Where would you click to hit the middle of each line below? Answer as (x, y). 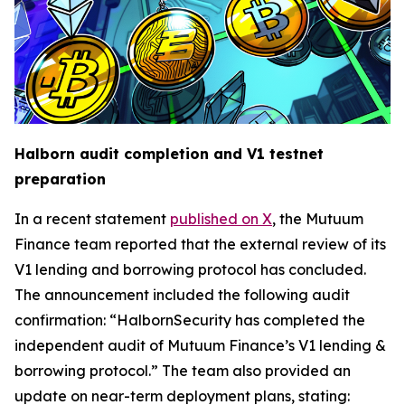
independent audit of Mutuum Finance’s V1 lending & (200, 346)
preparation (60, 179)
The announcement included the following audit (182, 295)
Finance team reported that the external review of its (200, 245)
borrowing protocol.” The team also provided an (183, 371)
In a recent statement (92, 219)
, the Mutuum (318, 219)
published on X (221, 219)
